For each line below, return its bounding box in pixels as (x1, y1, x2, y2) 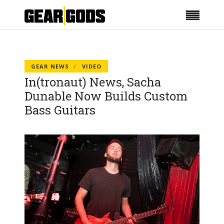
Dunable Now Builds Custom (24, 88, 187, 104)
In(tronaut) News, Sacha (24, 74, 161, 90)
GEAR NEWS (31, 62, 69, 70)
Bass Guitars (24, 102, 95, 118)
